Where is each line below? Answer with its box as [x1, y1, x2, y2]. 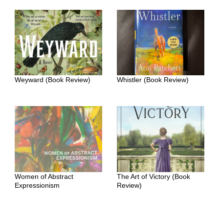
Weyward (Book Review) [15, 76, 90, 84]
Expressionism [15, 181, 60, 189]
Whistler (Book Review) [117, 76, 189, 84]
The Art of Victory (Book [117, 172, 190, 180]
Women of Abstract [15, 172, 73, 180]
